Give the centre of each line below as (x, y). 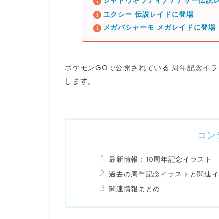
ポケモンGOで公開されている (118, 67)
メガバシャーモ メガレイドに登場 (159, 28)
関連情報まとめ (135, 189)
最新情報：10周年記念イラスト (161, 159)
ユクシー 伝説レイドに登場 (148, 14)
